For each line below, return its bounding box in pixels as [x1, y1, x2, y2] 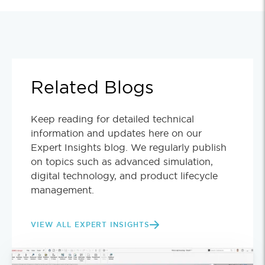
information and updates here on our [31, 127, 202, 140]
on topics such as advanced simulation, [31, 156, 213, 168]
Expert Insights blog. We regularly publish [31, 141, 227, 154]
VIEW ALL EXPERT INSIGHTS [31, 220, 150, 230]
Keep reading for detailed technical [31, 113, 194, 125]
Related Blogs [31, 76, 154, 99]
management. [31, 184, 94, 196]
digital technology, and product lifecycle [31, 170, 218, 182]
